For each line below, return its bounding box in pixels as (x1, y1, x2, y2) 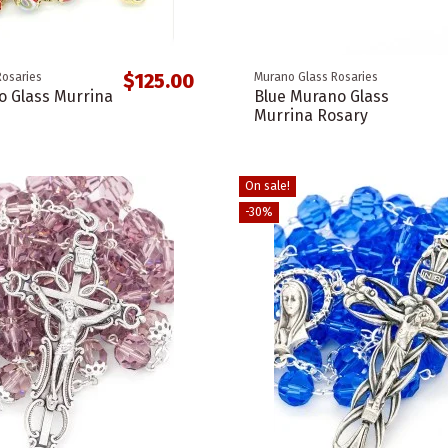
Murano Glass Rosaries (253, 70, 378, 85)
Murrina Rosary (253, 106, 368, 126)
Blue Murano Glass (253, 87, 389, 107)
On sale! (244, 179, 290, 194)
